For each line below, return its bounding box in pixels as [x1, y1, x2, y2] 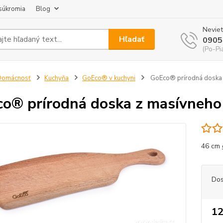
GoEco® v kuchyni [82, 74, 135, 83]
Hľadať [119, 33, 145, 45]
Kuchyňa [44, 74, 69, 83]
